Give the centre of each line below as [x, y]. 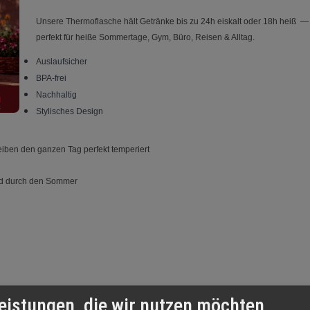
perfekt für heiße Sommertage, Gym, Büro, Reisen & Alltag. [146, 37]
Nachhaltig [57, 94]
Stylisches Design [70, 111]
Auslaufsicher [62, 61]
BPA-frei [52, 78]
